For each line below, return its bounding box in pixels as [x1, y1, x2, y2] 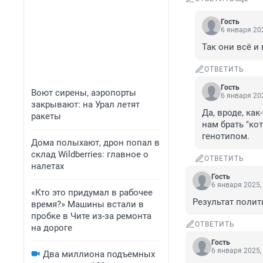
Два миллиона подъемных [43, 249, 155, 259]
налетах [31, 161, 64, 171]
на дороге [31, 222, 72, 233]
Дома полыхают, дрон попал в [31, 137, 160, 148]
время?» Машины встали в [31, 199, 144, 210]
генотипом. [202, 131, 249, 142]
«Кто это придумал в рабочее [31, 187, 153, 198]
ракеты [31, 111, 61, 122]
